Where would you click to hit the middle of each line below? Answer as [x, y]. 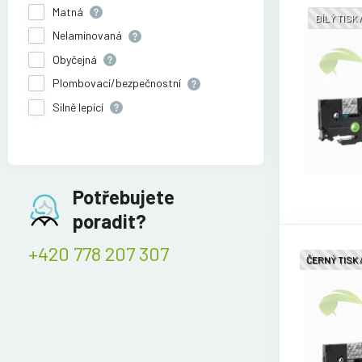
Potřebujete [124, 197]
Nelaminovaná [88, 36]
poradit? [109, 221]
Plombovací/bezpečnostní [118, 83]
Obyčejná [76, 59]
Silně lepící [79, 107]
